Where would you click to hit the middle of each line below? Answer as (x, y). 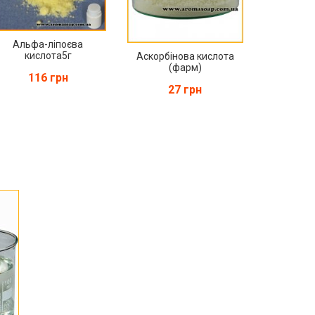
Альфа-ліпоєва (48, 44)
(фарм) (185, 67)
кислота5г (48, 55)
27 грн (185, 89)
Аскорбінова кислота (185, 56)
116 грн (48, 77)
